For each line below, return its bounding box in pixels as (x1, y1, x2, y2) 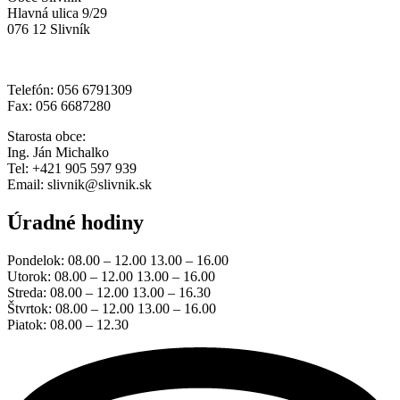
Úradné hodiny (7, 211, 144, 235)
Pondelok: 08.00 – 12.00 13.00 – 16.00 (7, 253, 229, 269)
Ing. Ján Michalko (7, 145, 109, 161)
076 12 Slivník (7, 21, 90, 37)
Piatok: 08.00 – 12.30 (7, 317, 129, 333)
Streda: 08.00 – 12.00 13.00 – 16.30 (7, 285, 211, 301)
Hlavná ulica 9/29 (7, 5, 107, 21)
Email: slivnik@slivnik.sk (7, 177, 152, 193)
